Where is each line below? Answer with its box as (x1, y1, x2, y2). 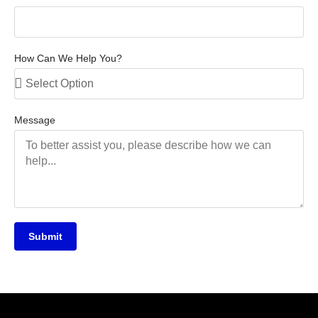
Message (14, 114, 55, 126)
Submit (28, 231, 62, 243)
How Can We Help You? (14, 53, 122, 65)
